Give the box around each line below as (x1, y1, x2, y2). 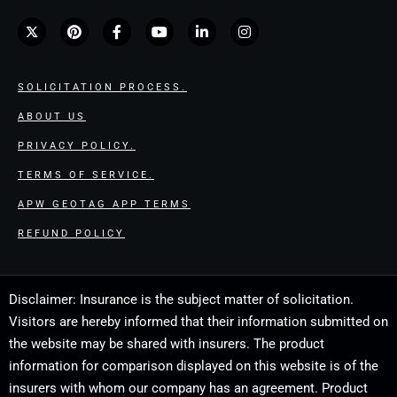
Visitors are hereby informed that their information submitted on (9, 313, 388, 330)
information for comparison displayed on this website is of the (9, 357, 378, 374)
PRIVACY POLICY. (18, 139, 136, 152)
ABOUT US (18, 110, 86, 122)
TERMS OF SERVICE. (18, 168, 154, 181)
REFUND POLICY (18, 227, 125, 239)
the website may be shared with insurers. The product (9, 335, 324, 352)
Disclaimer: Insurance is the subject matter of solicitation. (9, 291, 354, 307)
